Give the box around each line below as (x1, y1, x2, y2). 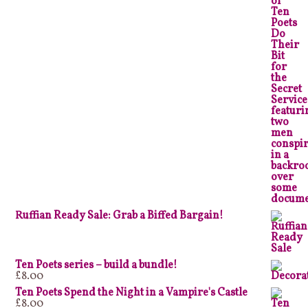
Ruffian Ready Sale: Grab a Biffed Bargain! (15, 208, 224, 223)
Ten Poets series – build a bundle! (15, 257, 178, 273)
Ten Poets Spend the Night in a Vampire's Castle (15, 285, 248, 300)
